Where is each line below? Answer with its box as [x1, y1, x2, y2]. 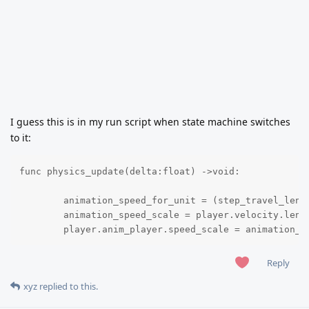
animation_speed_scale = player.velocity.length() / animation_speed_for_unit [19, 209, 63, 220]
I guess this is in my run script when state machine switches [10, 115, 290, 129]
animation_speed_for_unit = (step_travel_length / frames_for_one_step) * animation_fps [19, 195, 63, 206]
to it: [10, 131, 31, 145]
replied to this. [37, 279, 98, 292]
